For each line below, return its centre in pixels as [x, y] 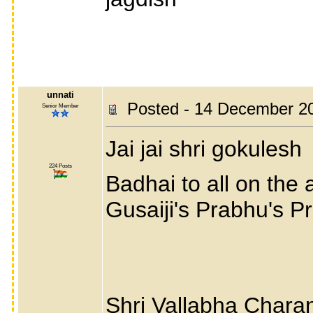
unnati [60, 95]
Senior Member [60, 105]
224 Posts [60, 166]
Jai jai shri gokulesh [204, 149]
